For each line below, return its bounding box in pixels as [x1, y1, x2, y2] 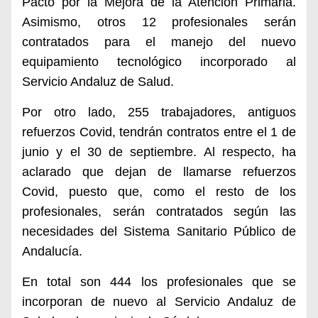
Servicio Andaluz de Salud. [22, 75, 174, 89]
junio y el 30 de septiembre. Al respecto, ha [22, 145, 296, 159]
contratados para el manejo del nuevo [22, 35, 296, 49]
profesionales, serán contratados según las [22, 204, 296, 219]
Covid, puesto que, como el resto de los [22, 185, 296, 199]
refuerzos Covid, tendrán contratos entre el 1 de [22, 125, 296, 139]
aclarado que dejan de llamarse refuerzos [22, 165, 296, 179]
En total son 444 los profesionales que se [22, 275, 296, 289]
